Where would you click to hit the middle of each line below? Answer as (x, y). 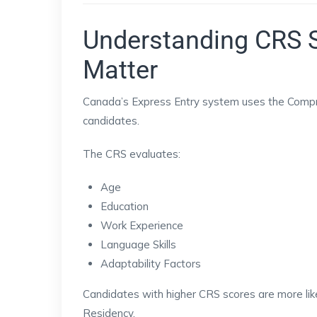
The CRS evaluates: (132, 154)
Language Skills (138, 244)
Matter (120, 70)
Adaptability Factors (151, 264)
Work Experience (142, 225)
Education (125, 206)
